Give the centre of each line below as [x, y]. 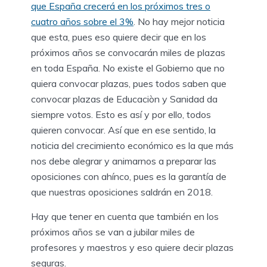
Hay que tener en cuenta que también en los [125, 216]
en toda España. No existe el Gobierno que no [128, 68]
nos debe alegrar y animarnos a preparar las [124, 161]
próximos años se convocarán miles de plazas [128, 52]
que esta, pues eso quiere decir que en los [119, 37]
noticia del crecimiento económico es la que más [132, 145]
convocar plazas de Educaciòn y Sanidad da [124, 99]
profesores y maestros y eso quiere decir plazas [132, 247]
